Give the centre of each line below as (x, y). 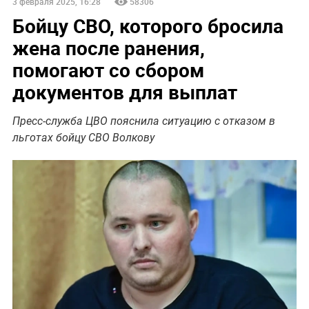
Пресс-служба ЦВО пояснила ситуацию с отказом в (143, 121)
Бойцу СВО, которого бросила (148, 25)
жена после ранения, (108, 47)
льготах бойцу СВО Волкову (83, 137)
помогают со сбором (108, 69)
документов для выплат (124, 91)
